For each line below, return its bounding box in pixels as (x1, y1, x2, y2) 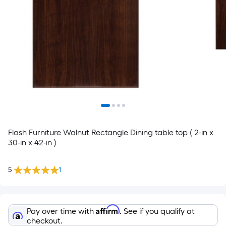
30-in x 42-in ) (8, 138, 56, 147)
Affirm (96, 204, 120, 214)
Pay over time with (27, 206, 96, 216)
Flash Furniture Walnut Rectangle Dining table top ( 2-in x (8, 128, 213, 137)
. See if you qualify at (120, 206, 195, 216)
